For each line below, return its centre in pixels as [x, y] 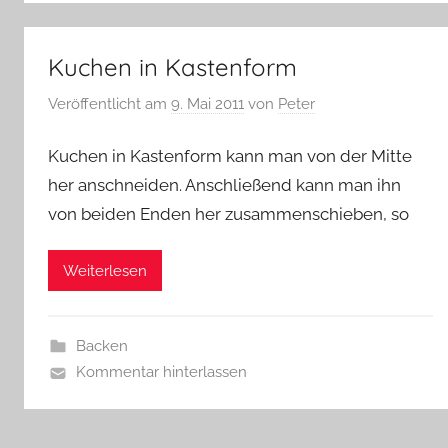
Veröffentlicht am [109, 104]
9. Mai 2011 [207, 104]
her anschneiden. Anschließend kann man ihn [224, 184]
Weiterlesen [105, 270]
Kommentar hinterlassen [161, 372]
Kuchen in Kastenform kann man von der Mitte [230, 155]
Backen [101, 346]
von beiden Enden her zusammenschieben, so [228, 213]
